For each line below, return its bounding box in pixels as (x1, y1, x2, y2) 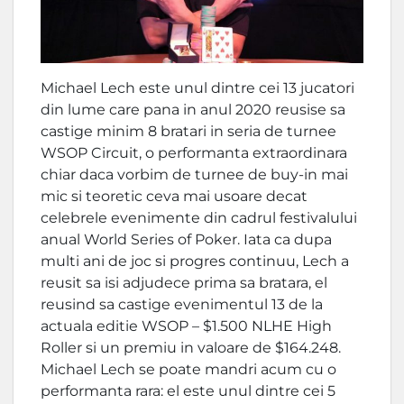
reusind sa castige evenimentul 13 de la (41, 296, 323, 314)
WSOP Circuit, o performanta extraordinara (41, 144, 347, 162)
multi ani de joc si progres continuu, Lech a (41, 252, 349, 271)
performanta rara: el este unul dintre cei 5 (41, 382, 335, 400)
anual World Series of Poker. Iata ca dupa (41, 231, 332, 249)
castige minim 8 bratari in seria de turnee (41, 123, 336, 141)
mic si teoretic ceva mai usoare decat (41, 188, 308, 206)
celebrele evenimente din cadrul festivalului (41, 209, 357, 227)
